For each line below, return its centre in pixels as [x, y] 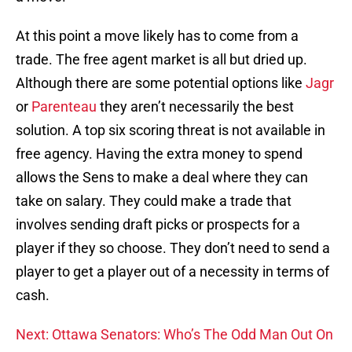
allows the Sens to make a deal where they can [162, 178]
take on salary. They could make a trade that [154, 201]
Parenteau [64, 107]
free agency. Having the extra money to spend [159, 154]
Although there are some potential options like [161, 83]
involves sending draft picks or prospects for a [158, 225]
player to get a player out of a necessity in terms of [172, 272]
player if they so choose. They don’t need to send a [173, 248]
